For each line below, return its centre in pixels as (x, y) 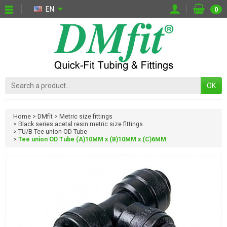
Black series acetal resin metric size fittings (81, 124)
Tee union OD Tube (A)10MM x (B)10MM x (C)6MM (92, 140)
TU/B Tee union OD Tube (53, 132)
